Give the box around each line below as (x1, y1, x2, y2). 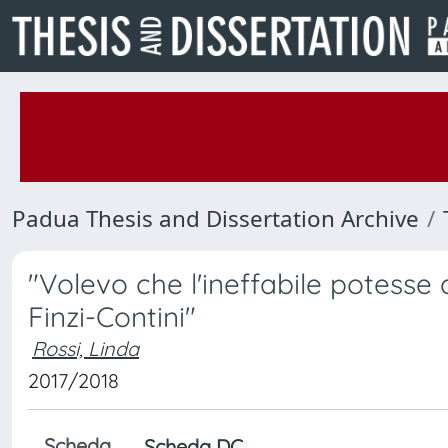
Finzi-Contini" (28, 299, 196, 334)
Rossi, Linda (32, 336, 139, 361)
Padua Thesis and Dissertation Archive (12, 203, 419, 234)
